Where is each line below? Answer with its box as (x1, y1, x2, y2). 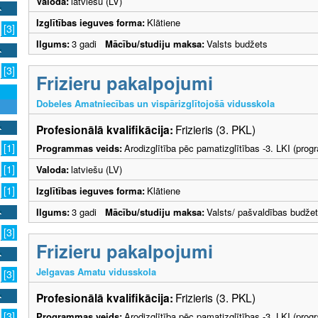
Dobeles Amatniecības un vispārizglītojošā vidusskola (36, 96, 275, 110)
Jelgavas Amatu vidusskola (36, 264, 156, 278)
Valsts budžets (207, 36, 268, 50)
